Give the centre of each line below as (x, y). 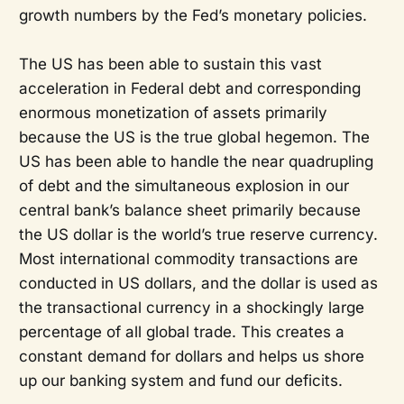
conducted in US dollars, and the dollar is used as (198, 284)
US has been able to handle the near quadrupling (196, 162)
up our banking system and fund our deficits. (180, 381)
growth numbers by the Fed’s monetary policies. (193, 16)
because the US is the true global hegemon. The (194, 138)
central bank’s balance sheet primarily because (189, 211)
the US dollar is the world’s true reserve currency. (198, 235)
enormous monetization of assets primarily (173, 113)
